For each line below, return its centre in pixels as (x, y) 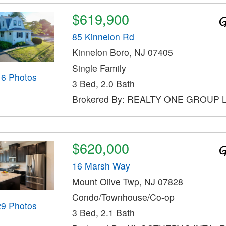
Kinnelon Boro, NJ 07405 (122, 52)
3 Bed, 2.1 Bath (103, 212)
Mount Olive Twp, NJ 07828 (127, 181)
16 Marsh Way (101, 165)
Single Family (99, 68)
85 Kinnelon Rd (103, 36)
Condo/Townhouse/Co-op (123, 197)
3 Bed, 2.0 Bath (103, 83)
